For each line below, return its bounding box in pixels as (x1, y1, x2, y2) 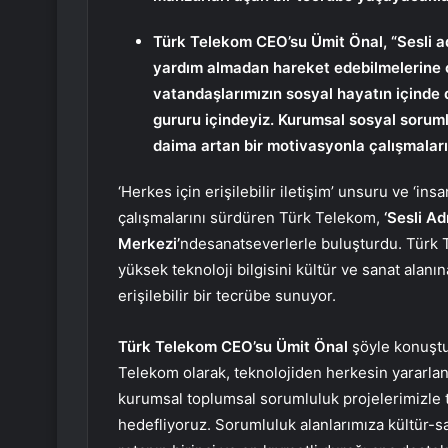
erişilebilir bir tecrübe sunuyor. (118, 286, 336, 306)
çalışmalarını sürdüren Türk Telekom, (118, 208, 384, 228)
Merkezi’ (118, 234, 180, 254)
